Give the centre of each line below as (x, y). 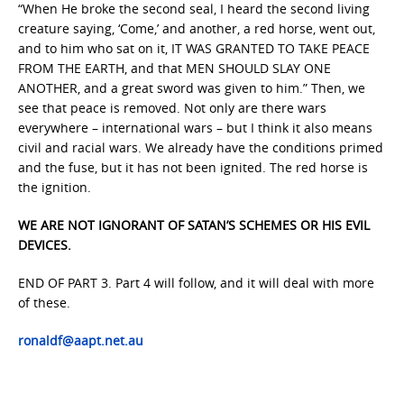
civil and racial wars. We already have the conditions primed (201, 147)
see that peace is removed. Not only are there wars (172, 108)
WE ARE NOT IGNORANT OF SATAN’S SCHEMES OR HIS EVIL (194, 225)
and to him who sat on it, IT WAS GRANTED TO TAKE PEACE (194, 48)
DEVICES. (45, 245)
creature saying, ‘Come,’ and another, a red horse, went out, (197, 28)
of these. (44, 303)
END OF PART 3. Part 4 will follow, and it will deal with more (196, 283)
